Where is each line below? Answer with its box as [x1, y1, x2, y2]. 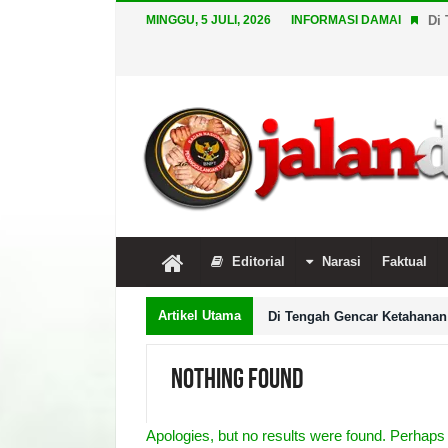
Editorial [232, 254, 285, 269]
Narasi [322, 254, 361, 269]
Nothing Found [171, 363, 303, 396]
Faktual [382, 254, 427, 269]
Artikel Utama [158, 308, 241, 323]
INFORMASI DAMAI [291, 13, 401, 27]
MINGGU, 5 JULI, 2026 [146, 13, 271, 27]
